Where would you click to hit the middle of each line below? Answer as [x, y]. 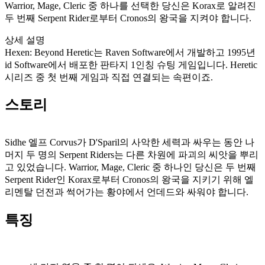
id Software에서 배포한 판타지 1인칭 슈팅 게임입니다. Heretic [131, 64]
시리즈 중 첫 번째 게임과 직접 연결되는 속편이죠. [109, 77]
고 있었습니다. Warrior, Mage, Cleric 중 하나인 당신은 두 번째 [130, 167]
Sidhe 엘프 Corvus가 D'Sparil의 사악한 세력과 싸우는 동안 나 [130, 143]
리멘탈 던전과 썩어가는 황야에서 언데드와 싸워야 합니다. [127, 192]
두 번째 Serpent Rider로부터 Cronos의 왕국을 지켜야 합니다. [128, 18]
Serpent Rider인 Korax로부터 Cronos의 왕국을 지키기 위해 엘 [129, 180]
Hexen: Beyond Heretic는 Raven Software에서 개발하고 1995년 [130, 52]
